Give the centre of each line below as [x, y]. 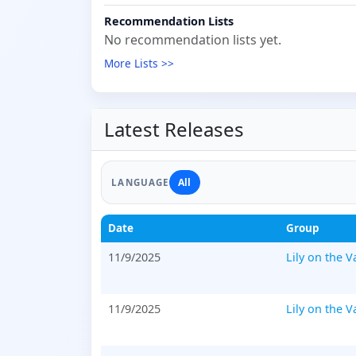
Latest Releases [174, 130]
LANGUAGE [140, 182]
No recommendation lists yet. [193, 40]
